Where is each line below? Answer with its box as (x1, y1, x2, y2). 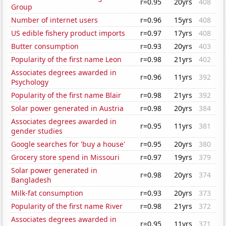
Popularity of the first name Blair (11, 90, 122, 100)
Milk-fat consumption (11, 188, 84, 198)
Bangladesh (11, 175, 52, 185)
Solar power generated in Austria (11, 103, 124, 114)
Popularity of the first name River (11, 201, 123, 211)
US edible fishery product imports (11, 28, 126, 38)
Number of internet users (11, 15, 98, 25)
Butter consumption (11, 41, 79, 51)
